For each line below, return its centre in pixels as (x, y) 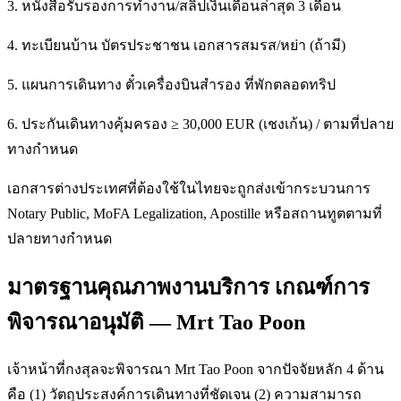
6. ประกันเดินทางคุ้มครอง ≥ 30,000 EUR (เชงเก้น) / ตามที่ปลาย (200, 124)
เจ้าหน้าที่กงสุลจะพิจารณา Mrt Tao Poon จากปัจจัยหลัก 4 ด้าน (196, 369)
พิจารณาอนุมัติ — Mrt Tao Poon (156, 322)
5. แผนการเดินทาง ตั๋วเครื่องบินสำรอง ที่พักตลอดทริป (171, 84)
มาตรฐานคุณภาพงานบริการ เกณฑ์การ (188, 287)
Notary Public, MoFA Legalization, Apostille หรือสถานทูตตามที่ (195, 213)
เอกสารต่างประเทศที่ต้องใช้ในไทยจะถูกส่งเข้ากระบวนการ (189, 188)
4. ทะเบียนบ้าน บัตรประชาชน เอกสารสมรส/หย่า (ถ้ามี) (176, 45)
